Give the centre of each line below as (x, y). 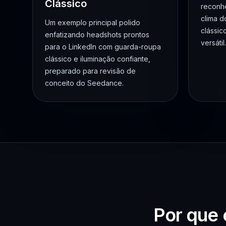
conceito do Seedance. (84, 83)
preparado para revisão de (90, 71)
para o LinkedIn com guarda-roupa (103, 46)
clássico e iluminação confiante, (98, 59)
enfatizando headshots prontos (97, 34)
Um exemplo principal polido (93, 22)
